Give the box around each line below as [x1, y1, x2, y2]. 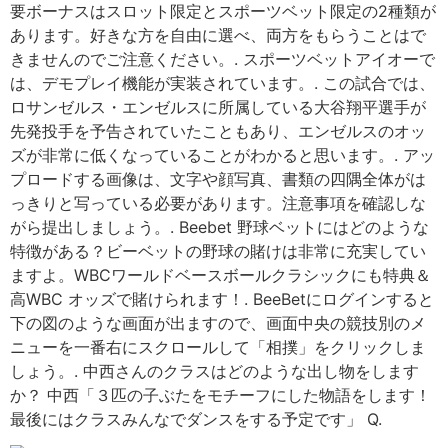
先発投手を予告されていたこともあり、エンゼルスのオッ [10, 121, 426, 142]
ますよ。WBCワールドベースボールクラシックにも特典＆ [10, 265, 431, 286]
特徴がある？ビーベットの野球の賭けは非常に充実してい [10, 241, 426, 262]
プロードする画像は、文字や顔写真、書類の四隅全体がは [10, 169, 426, 190]
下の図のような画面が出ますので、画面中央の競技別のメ [10, 313, 426, 334]
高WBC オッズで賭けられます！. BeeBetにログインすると [10, 289, 434, 310]
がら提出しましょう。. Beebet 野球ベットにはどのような [10, 217, 429, 238]
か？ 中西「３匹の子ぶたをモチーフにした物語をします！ [10, 385, 431, 406]
